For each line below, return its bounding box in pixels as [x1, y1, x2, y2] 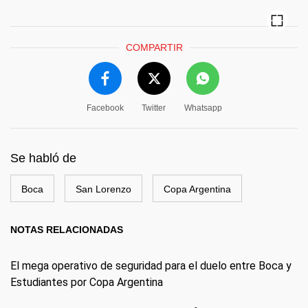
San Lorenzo [76, 184, 131, 195]
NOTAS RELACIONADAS [10, 224, 123, 235]
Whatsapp [184, 103, 222, 113]
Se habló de [10, 151, 76, 165]
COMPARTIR [125, 42, 183, 53]
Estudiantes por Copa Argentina [10, 276, 163, 289]
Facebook [86, 103, 124, 113]
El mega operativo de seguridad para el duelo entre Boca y [10, 259, 291, 272]
